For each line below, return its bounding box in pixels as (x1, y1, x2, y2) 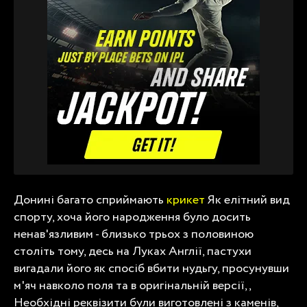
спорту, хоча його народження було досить (14, 208, 251, 227)
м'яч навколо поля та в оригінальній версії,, (14, 277, 251, 295)
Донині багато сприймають (14, 191, 167, 210)
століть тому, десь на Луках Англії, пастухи (14, 243, 251, 261)
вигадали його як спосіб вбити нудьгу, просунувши (14, 260, 289, 278)
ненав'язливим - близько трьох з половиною (14, 225, 254, 244)
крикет (167, 191, 205, 210)
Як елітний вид (205, 191, 290, 210)
